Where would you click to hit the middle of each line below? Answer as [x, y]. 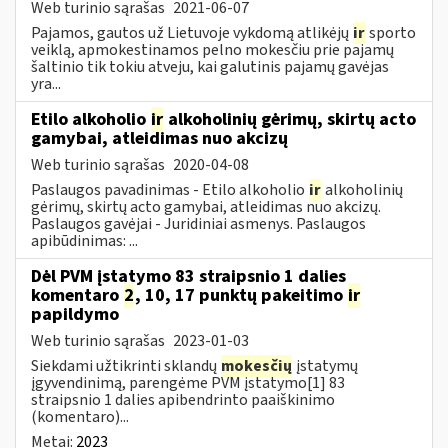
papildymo [75, 314]
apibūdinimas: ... [84, 240]
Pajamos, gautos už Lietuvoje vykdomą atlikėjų [191, 32]
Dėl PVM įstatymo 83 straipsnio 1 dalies [188, 276]
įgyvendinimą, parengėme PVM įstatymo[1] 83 [188, 382]
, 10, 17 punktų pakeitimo [241, 295]
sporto [391, 32]
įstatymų [325, 365]
